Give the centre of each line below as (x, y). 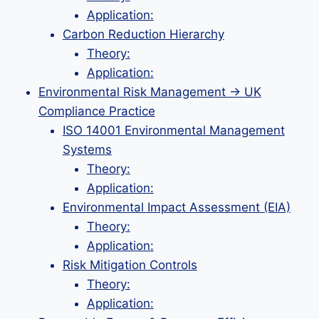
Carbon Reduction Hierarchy (143, 34)
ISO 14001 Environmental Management (173, 130)
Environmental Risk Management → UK (150, 92)
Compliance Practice (96, 111)
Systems (87, 150)
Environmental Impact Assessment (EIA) (176, 207)
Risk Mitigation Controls (130, 265)
